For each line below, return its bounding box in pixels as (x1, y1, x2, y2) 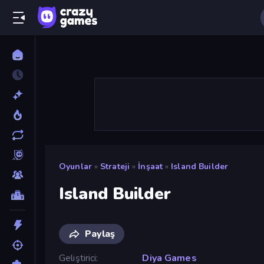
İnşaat (138, 161, 163, 172)
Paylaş (85, 227, 115, 240)
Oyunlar (59, 161, 92, 172)
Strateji (100, 161, 130, 172)
